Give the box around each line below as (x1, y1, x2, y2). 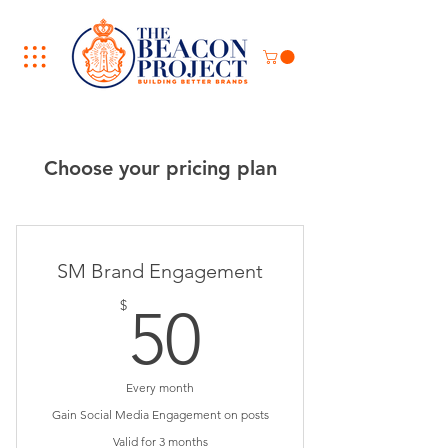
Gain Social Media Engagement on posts (51, 407, 269, 423)
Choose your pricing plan (43, 156, 277, 181)
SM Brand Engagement (57, 259, 263, 284)
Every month (126, 380, 194, 396)
